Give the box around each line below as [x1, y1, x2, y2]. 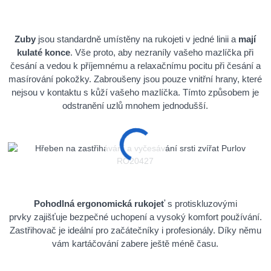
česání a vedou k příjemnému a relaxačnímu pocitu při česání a [10, 60, 261, 71]
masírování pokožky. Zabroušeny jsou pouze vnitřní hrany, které [8, 73, 263, 84]
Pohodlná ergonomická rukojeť [33, 198, 165, 209]
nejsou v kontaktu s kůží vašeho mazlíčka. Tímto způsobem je [11, 87, 260, 97]
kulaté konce [17, 47, 71, 57]
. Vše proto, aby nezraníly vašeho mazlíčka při [70, 47, 254, 57]
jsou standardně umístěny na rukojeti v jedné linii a [36, 33, 239, 44]
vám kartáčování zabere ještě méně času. [52, 238, 219, 249]
